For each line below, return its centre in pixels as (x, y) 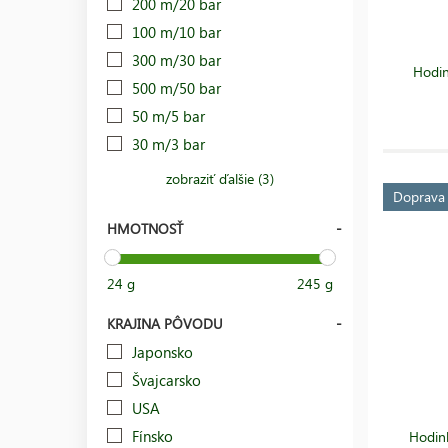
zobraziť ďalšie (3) (220, 178)
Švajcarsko (166, 379)
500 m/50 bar (176, 87)
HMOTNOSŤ (145, 228)
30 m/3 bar (168, 143)
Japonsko (162, 351)
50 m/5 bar (168, 115)
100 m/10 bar (176, 31)
